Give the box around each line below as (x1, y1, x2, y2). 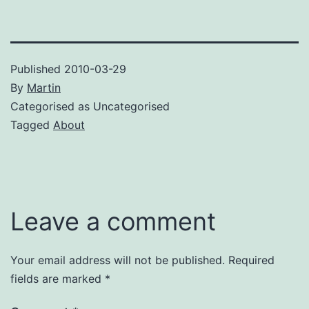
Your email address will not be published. (10, 252, 225, 267)
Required (228, 252, 275, 267)
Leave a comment (10, 206, 216, 237)
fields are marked (10, 271, 105, 286)
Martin (27, 80, 61, 94)
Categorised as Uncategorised (10, 99, 170, 113)
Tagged (10, 117, 53, 132)
